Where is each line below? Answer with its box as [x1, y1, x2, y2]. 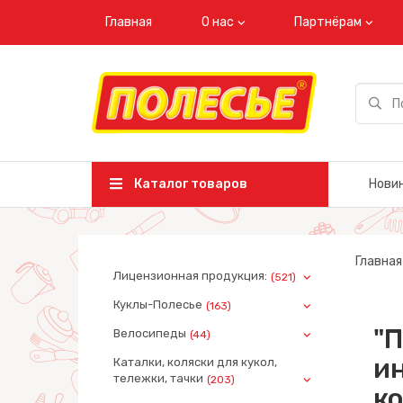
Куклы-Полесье [113, 298, 202, 311]
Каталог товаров [131, 176, 247, 192]
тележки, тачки [113, 372, 203, 385]
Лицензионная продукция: [113, 269, 267, 282]
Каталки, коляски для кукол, [113, 355, 277, 369]
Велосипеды [113, 327, 186, 340]
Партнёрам [294, 14, 362, 30]
